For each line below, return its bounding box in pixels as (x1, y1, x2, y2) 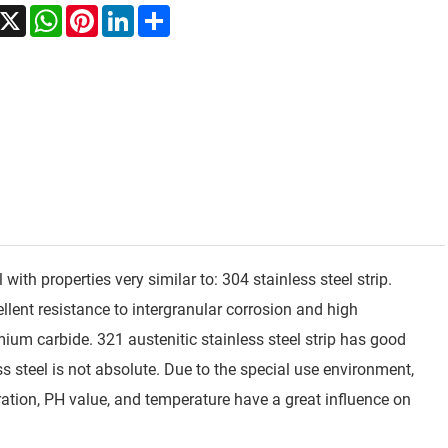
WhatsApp (61, 2, 135, 22)
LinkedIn (133, 2, 194, 22)
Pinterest (97, 2, 160, 22)
